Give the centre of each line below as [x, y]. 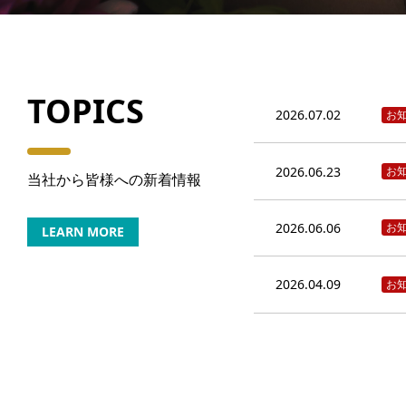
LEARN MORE [83, 232]
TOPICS [86, 111]
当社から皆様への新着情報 [114, 179]
